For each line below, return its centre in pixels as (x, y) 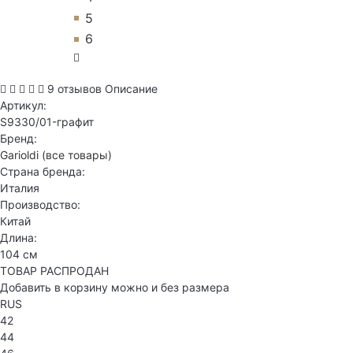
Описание (131, 89)
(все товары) (77, 155)
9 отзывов (74, 89)
